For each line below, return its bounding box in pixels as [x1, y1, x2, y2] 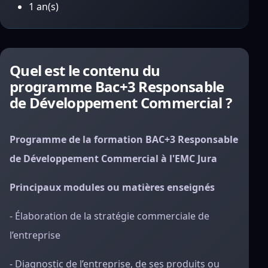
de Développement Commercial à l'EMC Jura [10, 152, 217, 165]
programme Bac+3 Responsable [10, 77, 224, 96]
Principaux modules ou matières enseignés [10, 181, 215, 194]
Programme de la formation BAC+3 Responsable [10, 133, 238, 146]
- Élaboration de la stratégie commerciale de [10, 209, 209, 223]
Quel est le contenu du [10, 60, 160, 80]
